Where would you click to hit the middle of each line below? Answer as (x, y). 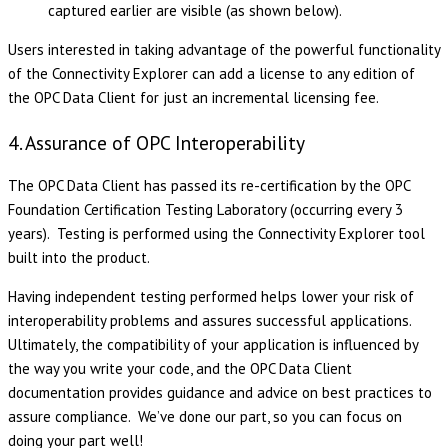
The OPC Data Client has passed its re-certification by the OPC (209, 185)
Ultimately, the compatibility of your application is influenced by (213, 344)
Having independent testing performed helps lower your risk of (211, 296)
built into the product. (79, 257)
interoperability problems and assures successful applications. (211, 320)
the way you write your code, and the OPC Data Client (180, 368)
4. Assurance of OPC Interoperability (156, 142)
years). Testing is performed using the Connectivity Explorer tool (216, 233)
